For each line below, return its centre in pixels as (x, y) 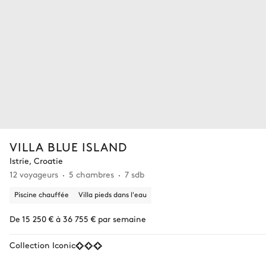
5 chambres (91, 174)
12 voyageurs (34, 174)
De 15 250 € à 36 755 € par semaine (78, 218)
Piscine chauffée (42, 194)
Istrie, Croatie (36, 160)
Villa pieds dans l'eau (113, 194)
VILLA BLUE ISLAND (68, 146)
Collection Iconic (42, 244)
